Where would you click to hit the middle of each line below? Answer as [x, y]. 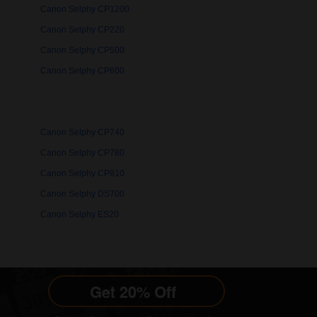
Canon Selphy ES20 [80, 215]
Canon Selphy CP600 [82, 71]
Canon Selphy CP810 [82, 174]
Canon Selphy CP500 [82, 51]
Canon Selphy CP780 [82, 153]
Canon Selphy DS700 [82, 194]
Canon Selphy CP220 [82, 30]
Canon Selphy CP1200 [85, 10]
